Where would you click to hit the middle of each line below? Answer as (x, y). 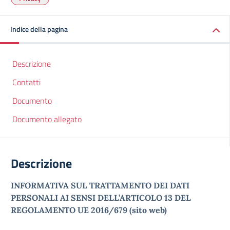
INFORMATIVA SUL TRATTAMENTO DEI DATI (100, 185)
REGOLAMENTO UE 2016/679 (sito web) (89, 210)
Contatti (26, 82)
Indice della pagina (39, 29)
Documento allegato (47, 119)
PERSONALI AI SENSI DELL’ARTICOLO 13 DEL (101, 198)
